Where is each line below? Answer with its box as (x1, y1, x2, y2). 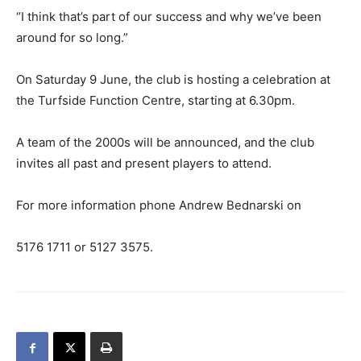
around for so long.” (16, 30, 128, 45)
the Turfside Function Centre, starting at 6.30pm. (16, 93, 295, 108)
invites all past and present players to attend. (16, 156, 272, 171)
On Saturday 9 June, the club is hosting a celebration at (16, 72, 330, 87)
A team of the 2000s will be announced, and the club (16, 135, 314, 150)
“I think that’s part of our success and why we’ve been (16, 9, 322, 24)
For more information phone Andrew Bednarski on (16, 197, 301, 213)
